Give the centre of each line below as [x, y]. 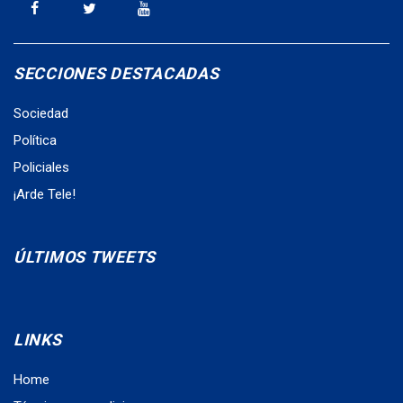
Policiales [41, 167]
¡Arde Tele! [45, 194]
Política [35, 140]
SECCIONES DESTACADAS [116, 73]
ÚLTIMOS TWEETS [85, 256]
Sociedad [41, 113]
